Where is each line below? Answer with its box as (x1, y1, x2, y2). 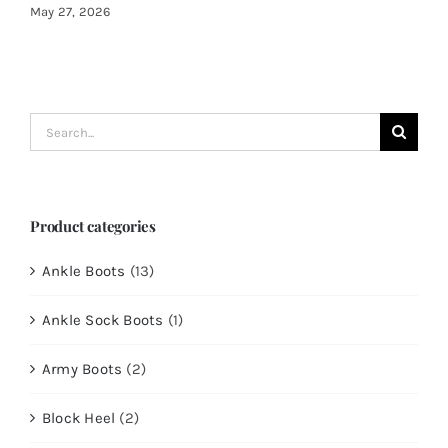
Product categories (29, 215, 156, 236)
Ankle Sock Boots (41, 311, 164, 329)
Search (28, 117, 78, 135)
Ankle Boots (41, 262, 126, 280)
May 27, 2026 (29, 4, 111, 19)
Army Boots (41, 360, 123, 378)
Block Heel (41, 409, 116, 427)
